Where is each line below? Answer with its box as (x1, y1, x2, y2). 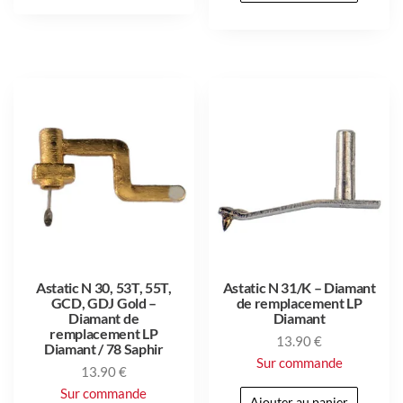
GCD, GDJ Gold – (50, 293, 157, 311)
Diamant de (68, 309, 139, 327)
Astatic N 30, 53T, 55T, (35, 278, 172, 296)
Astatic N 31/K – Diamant (222, 278, 376, 296)
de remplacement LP (236, 293, 363, 311)
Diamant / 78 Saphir (43, 339, 164, 357)
